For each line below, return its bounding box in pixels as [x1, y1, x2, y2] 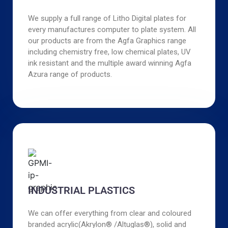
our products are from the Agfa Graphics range [28, 36, 186, 45]
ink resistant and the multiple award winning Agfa [28, 59, 191, 68]
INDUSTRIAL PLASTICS [28, 184, 135, 196]
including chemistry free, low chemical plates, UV [28, 47, 191, 56]
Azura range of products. [28, 70, 112, 79]
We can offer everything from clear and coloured [28, 209, 191, 218]
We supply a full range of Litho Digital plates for [28, 14, 186, 23]
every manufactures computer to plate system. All [28, 25, 196, 34]
